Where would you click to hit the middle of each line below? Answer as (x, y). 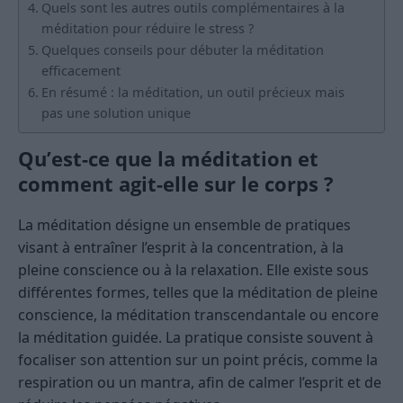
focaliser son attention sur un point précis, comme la (198, 359)
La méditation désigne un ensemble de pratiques (184, 224)
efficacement (81, 70)
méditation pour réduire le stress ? (147, 28)
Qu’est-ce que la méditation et (168, 158)
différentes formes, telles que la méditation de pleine (198, 292)
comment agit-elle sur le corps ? (176, 183)
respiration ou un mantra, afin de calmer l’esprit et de (200, 382)
